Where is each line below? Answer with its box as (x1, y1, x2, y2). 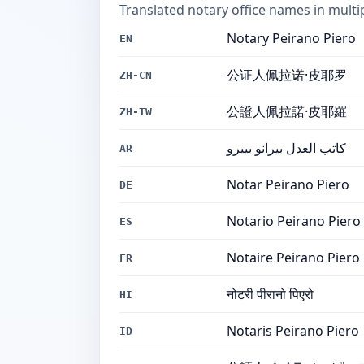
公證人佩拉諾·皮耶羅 (227, 102, 347, 120)
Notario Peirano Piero (227, 212, 361, 230)
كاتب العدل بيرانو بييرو (227, 139, 346, 157)
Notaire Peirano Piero (227, 249, 360, 266)
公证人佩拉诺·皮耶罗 (227, 66, 347, 84)
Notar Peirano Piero (227, 175, 349, 193)
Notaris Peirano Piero (227, 322, 359, 340)
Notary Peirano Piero (227, 29, 356, 47)
